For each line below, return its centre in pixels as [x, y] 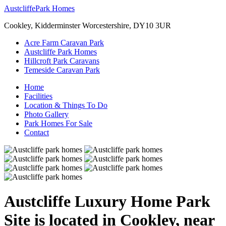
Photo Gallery [46, 114]
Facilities [38, 96]
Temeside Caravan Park [62, 70]
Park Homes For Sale [58, 123]
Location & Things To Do [66, 105]
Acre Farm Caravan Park [64, 43]
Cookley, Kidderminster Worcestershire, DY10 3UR [88, 25]
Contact [37, 132]
